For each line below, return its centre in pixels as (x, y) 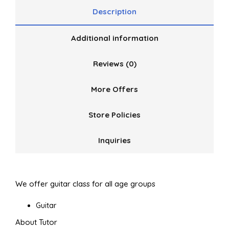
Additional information (114, 38)
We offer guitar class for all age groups (85, 184)
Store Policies (114, 115)
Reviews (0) (114, 64)
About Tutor (36, 222)
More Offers (114, 89)
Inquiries (114, 140)
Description (114, 12)
